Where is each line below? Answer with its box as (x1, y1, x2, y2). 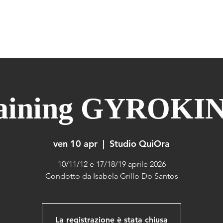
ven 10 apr (53, 138, 98, 149)
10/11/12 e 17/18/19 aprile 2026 (57, 159, 166, 169)
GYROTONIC (128, 25, 164, 33)
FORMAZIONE (179, 25, 220, 33)
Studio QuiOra (110, 138, 170, 149)
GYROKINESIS (73, 25, 113, 33)
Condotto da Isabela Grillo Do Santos (45, 171, 178, 181)
